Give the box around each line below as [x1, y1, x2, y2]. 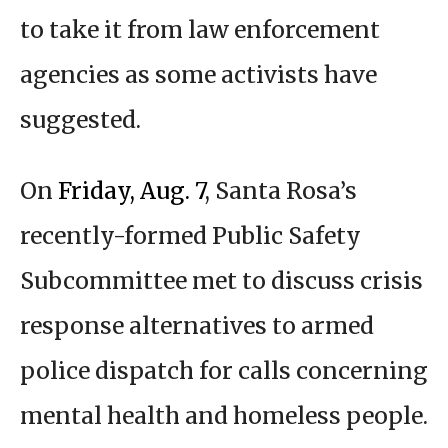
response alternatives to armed [20, 311, 374, 341]
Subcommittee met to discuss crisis [20, 266, 423, 296]
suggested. [20, 105, 141, 135]
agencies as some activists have [20, 60, 377, 90]
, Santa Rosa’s [205, 176, 357, 206]
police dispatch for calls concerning [20, 356, 428, 386]
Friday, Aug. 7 [58, 176, 205, 206]
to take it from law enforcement [20, 15, 380, 45]
